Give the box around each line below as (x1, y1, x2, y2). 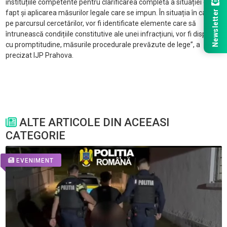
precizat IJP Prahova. (5, 51, 73, 60)
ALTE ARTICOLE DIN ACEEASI (16, 116, 169, 129)
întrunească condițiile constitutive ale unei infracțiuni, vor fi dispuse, (5, 30, 219, 39)
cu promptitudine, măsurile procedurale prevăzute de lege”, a (5, 41, 200, 49)
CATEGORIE (5, 129, 65, 142)
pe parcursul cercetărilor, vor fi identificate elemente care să (5, 19, 196, 28)
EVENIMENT (16, 157, 54, 164)
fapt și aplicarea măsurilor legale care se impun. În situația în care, (5, 9, 214, 17)
